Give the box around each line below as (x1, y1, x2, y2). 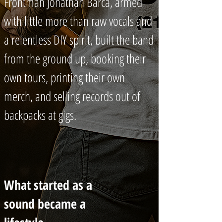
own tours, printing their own (4, 68, 125, 86)
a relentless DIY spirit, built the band (4, 31, 154, 49)
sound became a (4, 195, 86, 213)
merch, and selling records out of (4, 87, 140, 105)
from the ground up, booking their (4, 50, 146, 67)
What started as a (4, 176, 92, 194)
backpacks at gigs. (4, 106, 76, 124)
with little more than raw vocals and (4, 12, 152, 30)
